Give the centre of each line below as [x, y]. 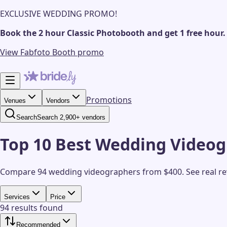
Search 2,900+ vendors [71, 117]
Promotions [109, 100]
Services [17, 197]
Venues [15, 101]
